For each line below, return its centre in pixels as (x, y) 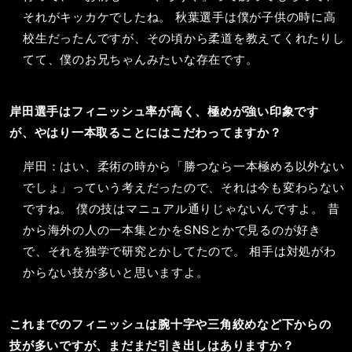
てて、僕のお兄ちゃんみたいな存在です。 (141, 59)
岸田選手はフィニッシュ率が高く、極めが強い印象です (164, 111)
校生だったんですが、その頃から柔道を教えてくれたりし (184, 38)
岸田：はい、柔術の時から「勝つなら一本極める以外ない (184, 166)
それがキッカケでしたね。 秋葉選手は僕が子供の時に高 (180, 16)
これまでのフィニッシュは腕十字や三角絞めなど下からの (170, 324)
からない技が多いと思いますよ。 (116, 272)
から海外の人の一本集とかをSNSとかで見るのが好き (172, 229)
